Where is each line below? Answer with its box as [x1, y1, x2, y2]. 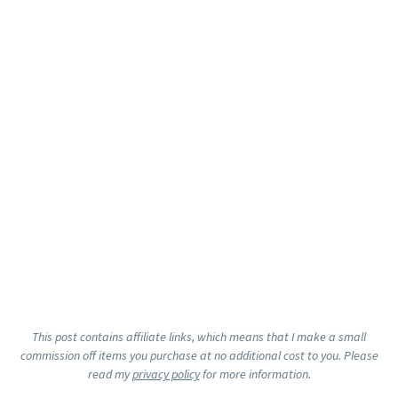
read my [87, 365, 132, 384]
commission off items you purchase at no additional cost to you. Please [20, 346, 378, 365]
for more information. [199, 365, 311, 384]
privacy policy [131, 365, 200, 384]
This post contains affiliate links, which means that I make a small [32, 328, 366, 346]
